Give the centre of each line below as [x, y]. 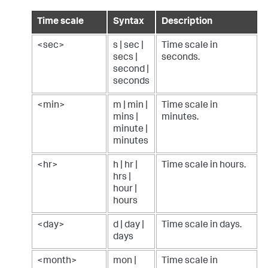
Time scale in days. [202, 225]
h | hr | [125, 165]
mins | [126, 118]
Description [187, 22]
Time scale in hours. [204, 165]
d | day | [129, 225]
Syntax [129, 22]
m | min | [130, 106]
